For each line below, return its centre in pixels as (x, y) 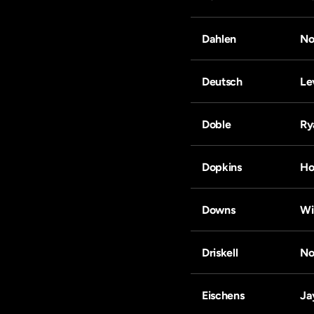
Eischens (223, 295)
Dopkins (222, 167)
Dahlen (219, 39)
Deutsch (222, 82)
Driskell (220, 253)
